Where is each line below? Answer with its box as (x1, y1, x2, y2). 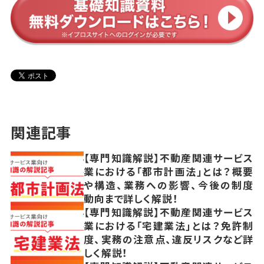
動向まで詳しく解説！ (84, 192, 179, 206)
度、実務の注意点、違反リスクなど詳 (84, 232, 254, 247)
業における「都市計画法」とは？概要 (84, 164, 254, 179)
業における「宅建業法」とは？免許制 (84, 219, 254, 233)
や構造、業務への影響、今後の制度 (84, 178, 254, 193)
